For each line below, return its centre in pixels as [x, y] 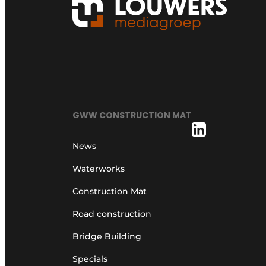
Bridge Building [107, 236]
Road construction [112, 213]
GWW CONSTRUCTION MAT [132, 115]
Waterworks [99, 168]
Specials [90, 259]
